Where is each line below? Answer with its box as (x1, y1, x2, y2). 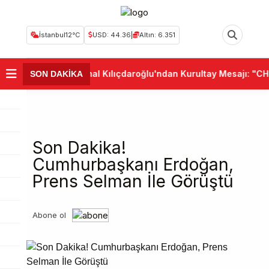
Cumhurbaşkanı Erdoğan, (32, 154, 234, 175)
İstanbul (39, 30, 65, 39)
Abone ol (32, 210, 66, 220)
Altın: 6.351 (139, 30, 175, 39)
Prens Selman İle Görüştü (32, 171, 234, 192)
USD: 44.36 (92, 30, 131, 39)
